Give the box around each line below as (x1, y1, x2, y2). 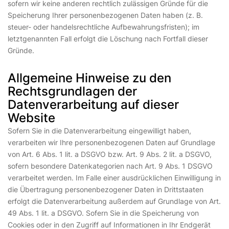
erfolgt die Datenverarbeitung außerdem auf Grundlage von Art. (8, 197, 221, 205)
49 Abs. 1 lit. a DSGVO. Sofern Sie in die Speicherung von (8, 209, 199, 217)
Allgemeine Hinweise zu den (8, 71, 171, 85)
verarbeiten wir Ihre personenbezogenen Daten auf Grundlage (8, 138, 215, 147)
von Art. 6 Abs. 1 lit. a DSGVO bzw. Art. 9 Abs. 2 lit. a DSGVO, (8, 150, 212, 158)
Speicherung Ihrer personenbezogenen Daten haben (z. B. (8, 11, 203, 19)
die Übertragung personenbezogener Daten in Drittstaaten (8, 185, 203, 194)
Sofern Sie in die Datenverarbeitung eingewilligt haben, (8, 126, 191, 135)
